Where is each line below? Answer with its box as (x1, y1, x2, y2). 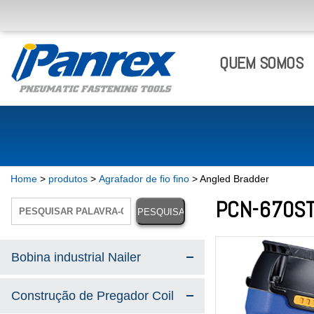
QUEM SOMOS (219, 52, 303, 74)
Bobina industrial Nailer (11, 250, 141, 264)
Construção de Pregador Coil (11, 289, 174, 303)
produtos (48, 173, 88, 184)
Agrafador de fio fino (99, 173, 189, 184)
